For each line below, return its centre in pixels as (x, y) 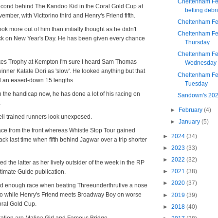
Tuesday (196, 83)
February (191, 110)
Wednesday (200, 63)
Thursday (197, 43)
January (190, 121)
